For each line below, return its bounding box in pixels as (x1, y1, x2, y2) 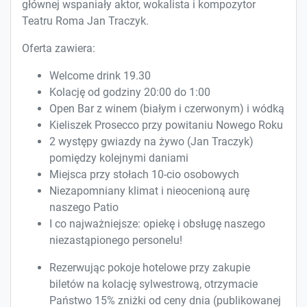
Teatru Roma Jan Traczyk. (22, 14, 149, 27)
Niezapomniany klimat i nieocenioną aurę (49, 184, 249, 197)
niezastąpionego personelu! (49, 233, 182, 247)
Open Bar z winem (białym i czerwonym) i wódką (49, 101, 284, 115)
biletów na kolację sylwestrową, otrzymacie (49, 277, 258, 291)
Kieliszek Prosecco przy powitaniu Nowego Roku (49, 118, 283, 132)
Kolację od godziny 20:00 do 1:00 (49, 85, 210, 99)
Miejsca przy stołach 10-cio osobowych (49, 167, 239, 181)
